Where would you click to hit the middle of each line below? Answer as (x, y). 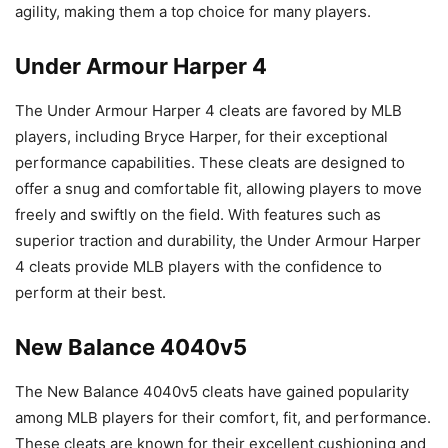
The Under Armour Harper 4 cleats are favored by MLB (208, 111)
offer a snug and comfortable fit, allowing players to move (218, 189)
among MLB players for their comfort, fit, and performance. (223, 418)
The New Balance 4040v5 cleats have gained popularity (212, 392)
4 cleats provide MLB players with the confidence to (198, 267)
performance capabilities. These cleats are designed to (210, 163)
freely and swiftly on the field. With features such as (198, 215)
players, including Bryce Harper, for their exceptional (201, 137)
